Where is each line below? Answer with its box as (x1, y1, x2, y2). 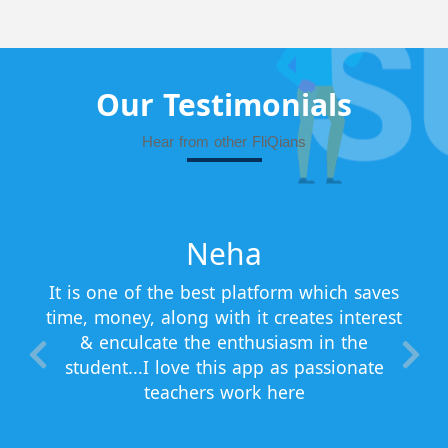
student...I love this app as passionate (64, 355, 384, 380)
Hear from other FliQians (142, 133, 306, 151)
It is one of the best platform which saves (49, 280, 399, 305)
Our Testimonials (96, 84, 352, 126)
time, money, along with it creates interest (46, 305, 402, 330)
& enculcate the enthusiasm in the (80, 330, 368, 355)
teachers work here (143, 380, 305, 405)
